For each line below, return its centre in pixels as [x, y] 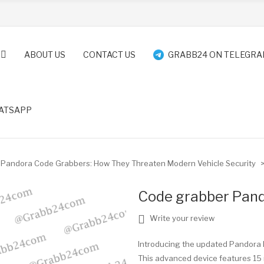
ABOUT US [44, 54]
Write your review [181, 218]
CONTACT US [109, 54]
